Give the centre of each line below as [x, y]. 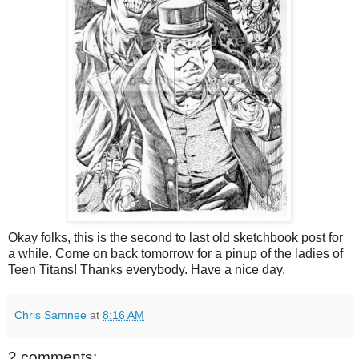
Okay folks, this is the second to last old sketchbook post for [175, 237]
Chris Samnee [50, 315]
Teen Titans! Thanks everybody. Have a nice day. [147, 269]
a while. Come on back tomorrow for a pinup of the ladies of [175, 253]
